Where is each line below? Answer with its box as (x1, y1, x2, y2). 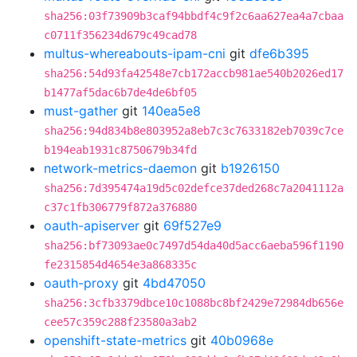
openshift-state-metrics (44, 332, 186, 348)
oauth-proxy (44, 275, 119, 291)
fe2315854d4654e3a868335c (44, 258, 197, 271)
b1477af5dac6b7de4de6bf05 (44, 86, 197, 99)
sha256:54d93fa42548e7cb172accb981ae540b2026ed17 (44, 67, 343, 80)
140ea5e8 (142, 103, 201, 119)
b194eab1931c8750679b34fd (44, 143, 197, 156)
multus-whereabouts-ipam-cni (44, 45, 226, 61)
